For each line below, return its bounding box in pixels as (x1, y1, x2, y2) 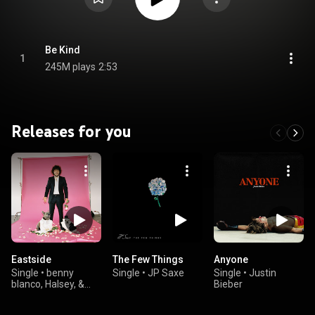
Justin (249, 267, 276, 278)
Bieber (214, 278, 243, 290)
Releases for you (11, 121, 131, 141)
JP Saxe (148, 267, 184, 278)
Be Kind (45, 44, 80, 56)
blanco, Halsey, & (11, 278, 84, 290)
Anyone (214, 254, 248, 265)
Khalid (11, 290, 38, 301)
